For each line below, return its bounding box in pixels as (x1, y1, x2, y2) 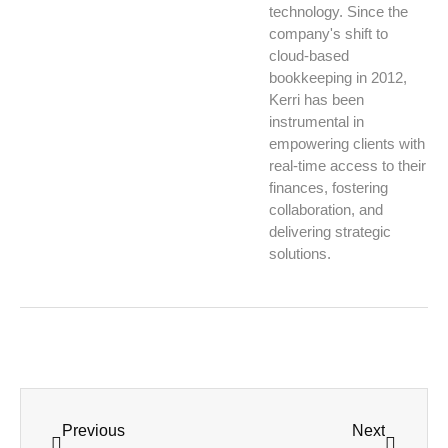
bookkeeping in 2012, (269, 69, 407, 87)
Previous (62, 422, 125, 440)
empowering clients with (269, 135, 425, 153)
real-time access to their (269, 157, 426, 175)
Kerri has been (269, 91, 364, 109)
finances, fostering (269, 179, 388, 197)
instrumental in (269, 113, 364, 131)
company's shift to (269, 25, 388, 43)
